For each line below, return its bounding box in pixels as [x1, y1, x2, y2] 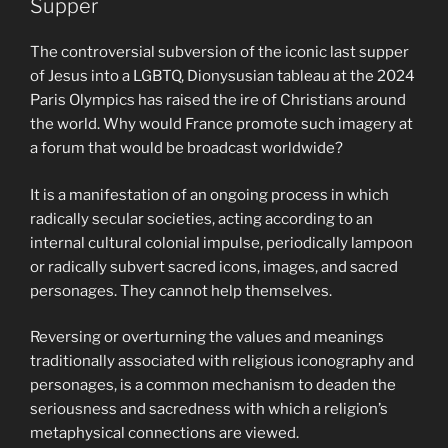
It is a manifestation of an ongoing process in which [30, 185, 389, 204]
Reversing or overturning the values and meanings [30, 328, 384, 346]
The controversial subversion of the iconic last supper [30, 43, 409, 61]
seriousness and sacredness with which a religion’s [30, 400, 388, 418]
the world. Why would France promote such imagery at [30, 115, 413, 133]
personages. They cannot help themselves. [30, 281, 332, 300]
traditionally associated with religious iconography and [30, 352, 414, 370]
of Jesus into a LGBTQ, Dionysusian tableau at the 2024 [30, 67, 415, 85]
